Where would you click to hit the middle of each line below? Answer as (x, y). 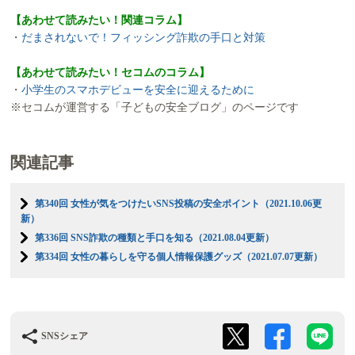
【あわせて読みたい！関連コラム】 (99, 20)
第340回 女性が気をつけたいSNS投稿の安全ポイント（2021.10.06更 (179, 204)
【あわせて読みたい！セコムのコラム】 (111, 72)
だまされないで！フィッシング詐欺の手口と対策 (144, 37)
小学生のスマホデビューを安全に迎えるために (138, 90)
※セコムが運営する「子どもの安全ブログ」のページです (155, 107)
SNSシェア (65, 336)
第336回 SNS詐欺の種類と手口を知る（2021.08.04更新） (155, 237)
